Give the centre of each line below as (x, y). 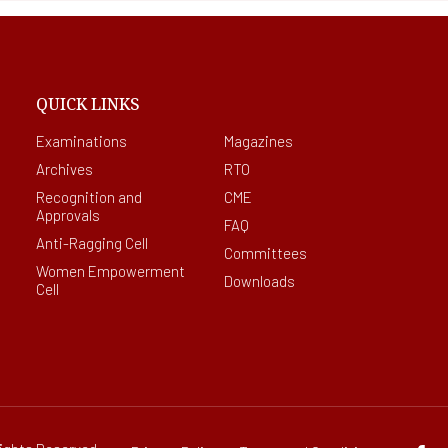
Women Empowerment (62, 271)
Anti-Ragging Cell (92, 243)
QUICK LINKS (88, 104)
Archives (65, 169)
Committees (265, 253)
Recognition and (89, 197)
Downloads (259, 281)
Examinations (82, 141)
